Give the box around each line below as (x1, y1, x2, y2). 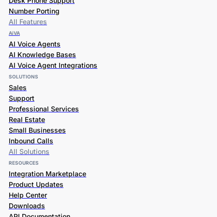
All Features (9, 17, 47, 26)
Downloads (9, 201, 45, 210)
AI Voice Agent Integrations (9, 61, 97, 69)
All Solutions (9, 147, 49, 155)
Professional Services (9, 105, 79, 113)
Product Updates (9, 180, 63, 188)
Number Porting (9, 7, 60, 15)
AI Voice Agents (9, 40, 61, 48)
